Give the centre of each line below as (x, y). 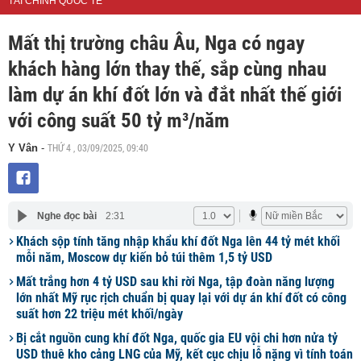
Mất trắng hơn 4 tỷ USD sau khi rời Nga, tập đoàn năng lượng (175, 282)
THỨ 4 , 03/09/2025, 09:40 (98, 147)
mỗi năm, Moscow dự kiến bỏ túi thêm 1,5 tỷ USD (144, 257)
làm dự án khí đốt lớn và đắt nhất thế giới (175, 95)
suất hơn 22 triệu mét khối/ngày (100, 314)
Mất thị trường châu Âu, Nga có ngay (156, 43)
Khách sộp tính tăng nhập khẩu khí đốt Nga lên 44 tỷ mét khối (178, 241)
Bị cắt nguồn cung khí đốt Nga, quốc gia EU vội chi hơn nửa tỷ (177, 338)
